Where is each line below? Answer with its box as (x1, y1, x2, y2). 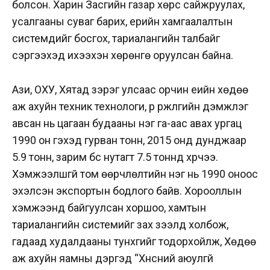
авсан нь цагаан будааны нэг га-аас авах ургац (12, 116, 242, 130)
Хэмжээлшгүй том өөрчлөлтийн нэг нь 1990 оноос (12, 167, 258, 180)
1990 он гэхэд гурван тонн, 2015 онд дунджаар (12, 133, 246, 146)
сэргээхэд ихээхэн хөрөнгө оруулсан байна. (12, 48, 236, 61)
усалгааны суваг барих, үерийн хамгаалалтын (12, 14, 233, 28)
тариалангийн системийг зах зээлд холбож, (12, 218, 228, 231)
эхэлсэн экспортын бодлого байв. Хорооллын (12, 184, 242, 197)
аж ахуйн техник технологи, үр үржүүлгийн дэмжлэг (12, 99, 248, 113)
